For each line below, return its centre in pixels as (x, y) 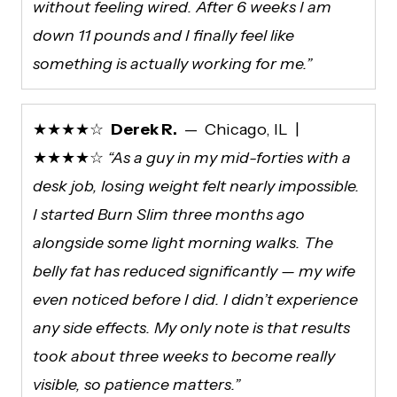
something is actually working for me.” (172, 63)
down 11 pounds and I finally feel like (163, 35)
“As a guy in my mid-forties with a (229, 157)
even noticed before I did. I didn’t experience (195, 299)
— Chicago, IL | (240, 129)
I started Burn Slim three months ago (169, 214)
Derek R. (144, 129)
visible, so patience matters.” (136, 384)
